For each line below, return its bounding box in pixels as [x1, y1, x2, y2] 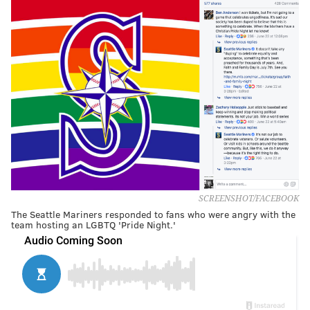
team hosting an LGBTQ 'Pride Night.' [11, 217, 176, 231]
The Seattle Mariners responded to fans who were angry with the [11, 207, 295, 221]
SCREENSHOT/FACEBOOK [199, 193, 299, 203]
